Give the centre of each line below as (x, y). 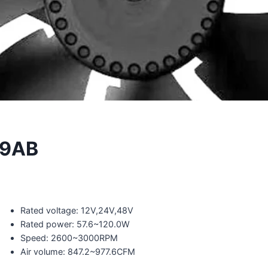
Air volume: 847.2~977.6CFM (78, 251)
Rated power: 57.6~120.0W (75, 224)
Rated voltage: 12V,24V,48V (77, 210)
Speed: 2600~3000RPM (69, 237)
